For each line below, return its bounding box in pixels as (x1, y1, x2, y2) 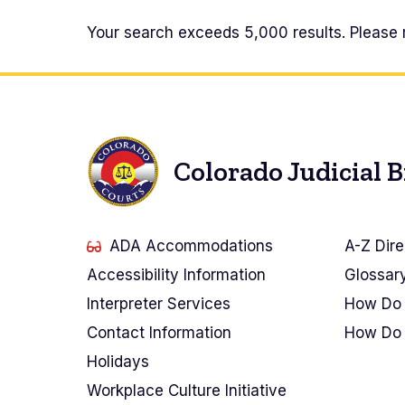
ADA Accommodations (109, 237, 273, 256)
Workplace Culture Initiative (87, 381, 287, 400)
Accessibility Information (87, 266, 266, 285)
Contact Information (87, 324, 231, 343)
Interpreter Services (87, 295, 231, 314)
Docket (87, 23, 195, 65)
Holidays (87, 353, 149, 372)
